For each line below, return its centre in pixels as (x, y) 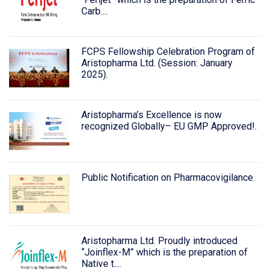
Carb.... (94, 11)
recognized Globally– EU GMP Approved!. (169, 126)
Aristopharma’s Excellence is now (151, 115)
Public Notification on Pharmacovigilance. (168, 178)
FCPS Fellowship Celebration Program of (168, 51)
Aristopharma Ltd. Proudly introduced (159, 241)
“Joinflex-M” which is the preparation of (164, 253)
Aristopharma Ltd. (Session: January (157, 63)
